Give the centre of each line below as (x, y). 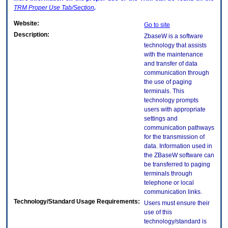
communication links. (173, 192)
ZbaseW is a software (174, 36)
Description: (32, 35)
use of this (158, 212)
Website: (26, 24)
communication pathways (179, 128)
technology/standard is (175, 222)
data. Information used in (178, 146)
